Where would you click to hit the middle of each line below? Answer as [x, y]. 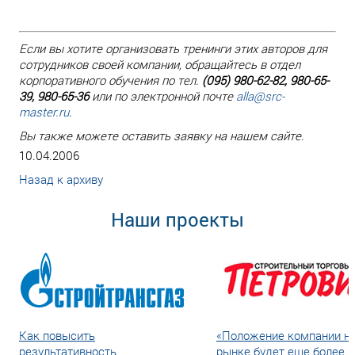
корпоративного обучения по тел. [111, 80]
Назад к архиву [61, 179]
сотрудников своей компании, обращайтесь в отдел [160, 64]
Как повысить [57, 335]
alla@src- [260, 96]
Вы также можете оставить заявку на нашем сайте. [162, 136]
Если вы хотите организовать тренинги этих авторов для [173, 48]
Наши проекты [177, 219]
